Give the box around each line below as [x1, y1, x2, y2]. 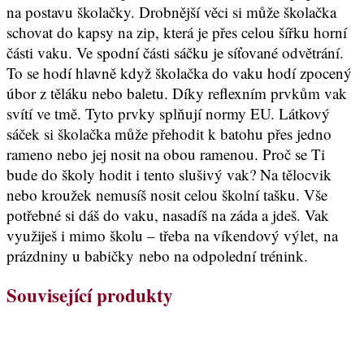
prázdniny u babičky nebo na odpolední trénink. [6, 245, 308, 266]
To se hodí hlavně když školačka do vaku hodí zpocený [6, 62, 352, 83]
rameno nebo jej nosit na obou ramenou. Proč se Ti [6, 143, 325, 164]
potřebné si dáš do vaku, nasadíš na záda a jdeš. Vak [6, 204, 329, 225]
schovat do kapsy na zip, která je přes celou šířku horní [6, 21, 347, 42]
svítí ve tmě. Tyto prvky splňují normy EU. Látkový [6, 102, 330, 123]
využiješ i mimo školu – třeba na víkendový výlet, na [6, 224, 338, 245]
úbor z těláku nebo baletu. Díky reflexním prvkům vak [6, 82, 347, 103]
